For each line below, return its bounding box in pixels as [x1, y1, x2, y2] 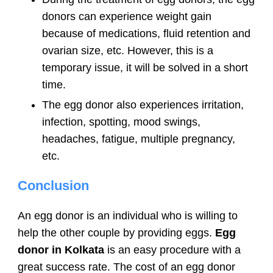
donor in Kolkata [18, 243, 104, 256]
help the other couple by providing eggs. [18, 226, 215, 239]
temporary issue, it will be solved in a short [42, 61, 248, 74]
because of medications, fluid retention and [42, 27, 250, 40]
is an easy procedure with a [104, 243, 241, 256]
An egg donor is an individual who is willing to [18, 209, 238, 222]
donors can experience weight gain [42, 10, 211, 23]
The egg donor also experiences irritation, [42, 98, 244, 111]
